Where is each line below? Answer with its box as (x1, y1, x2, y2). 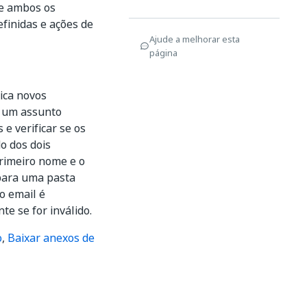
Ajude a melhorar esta (149, 32, 240, 46)
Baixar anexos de (8, 230, 95, 246)
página (149, 46, 177, 60)
